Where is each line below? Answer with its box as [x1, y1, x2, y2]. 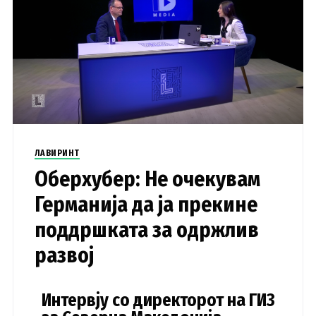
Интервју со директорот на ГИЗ [41, 289, 274, 311]
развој [34, 242, 94, 268]
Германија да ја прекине [34, 191, 257, 217]
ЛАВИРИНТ [34, 147, 80, 158]
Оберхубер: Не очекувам [34, 166, 260, 192]
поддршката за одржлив [34, 217, 259, 243]
